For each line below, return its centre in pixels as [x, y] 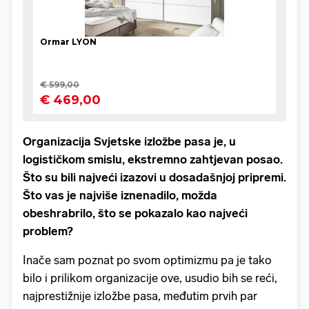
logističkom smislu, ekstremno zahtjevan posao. [153, 159]
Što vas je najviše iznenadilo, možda [120, 195]
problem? [48, 231]
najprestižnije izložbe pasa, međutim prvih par [140, 296]
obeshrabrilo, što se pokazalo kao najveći [135, 213]
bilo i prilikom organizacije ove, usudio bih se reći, [150, 278]
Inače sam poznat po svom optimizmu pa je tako [147, 260]
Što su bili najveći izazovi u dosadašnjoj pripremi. [154, 177]
